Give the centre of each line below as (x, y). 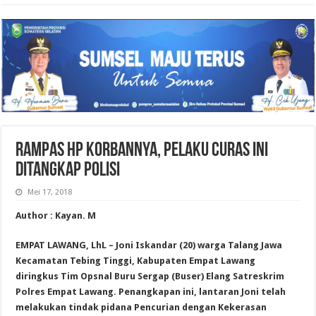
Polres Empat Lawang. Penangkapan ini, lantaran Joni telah (151, 291)
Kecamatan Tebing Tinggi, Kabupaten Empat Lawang (136, 260)
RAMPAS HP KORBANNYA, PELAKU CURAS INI (142, 151)
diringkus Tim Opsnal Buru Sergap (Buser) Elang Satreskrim (150, 276)
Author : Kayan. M (56, 215)
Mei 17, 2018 (50, 192)
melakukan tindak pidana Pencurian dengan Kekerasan (141, 307)
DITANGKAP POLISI (68, 170)
